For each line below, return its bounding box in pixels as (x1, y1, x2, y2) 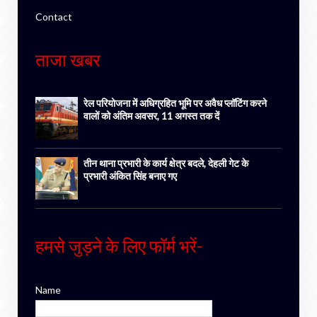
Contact (35, 11, 72, 23)
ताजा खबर (35, 49, 100, 71)
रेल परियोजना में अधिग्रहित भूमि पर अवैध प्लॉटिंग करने (83, 97, 267, 110)
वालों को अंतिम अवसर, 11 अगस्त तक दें (83, 110, 219, 122)
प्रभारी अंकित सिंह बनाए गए (83, 170, 177, 183)
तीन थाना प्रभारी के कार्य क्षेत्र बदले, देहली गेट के (83, 157, 248, 170)
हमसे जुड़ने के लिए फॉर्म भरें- (35, 235, 202, 257)
